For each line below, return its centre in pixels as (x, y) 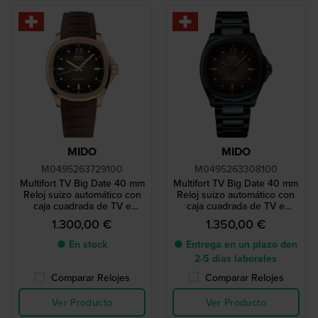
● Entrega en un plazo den (236, 245)
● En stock (82, 245)
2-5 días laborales (236, 259)
